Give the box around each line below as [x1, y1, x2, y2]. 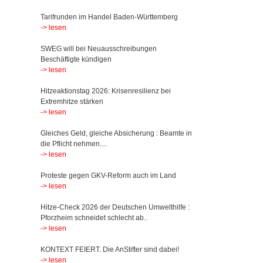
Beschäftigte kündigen [40, 55, 112, 63]
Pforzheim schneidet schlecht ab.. [40, 214, 147, 222]
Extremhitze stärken [40, 97, 103, 106]
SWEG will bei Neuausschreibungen [40, 45, 157, 53]
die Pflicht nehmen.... [40, 140, 107, 148]
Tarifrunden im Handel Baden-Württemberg [40, 13, 178, 21]
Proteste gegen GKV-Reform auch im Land [40, 171, 176, 180]
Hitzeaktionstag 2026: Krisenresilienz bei [40, 87, 171, 95]
